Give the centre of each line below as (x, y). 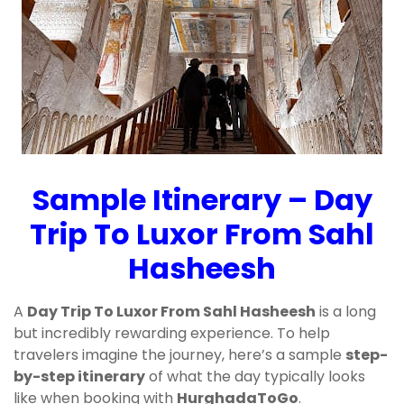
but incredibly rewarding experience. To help (172, 334)
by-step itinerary (79, 377)
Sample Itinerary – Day (202, 200)
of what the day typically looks (255, 377)
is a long (346, 312)
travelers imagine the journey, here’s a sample (179, 355)
